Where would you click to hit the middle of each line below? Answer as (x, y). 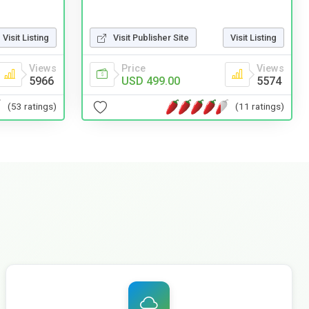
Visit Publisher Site (151, 37)
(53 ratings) (32, 107)
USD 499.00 (151, 81)
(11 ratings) (260, 107)
